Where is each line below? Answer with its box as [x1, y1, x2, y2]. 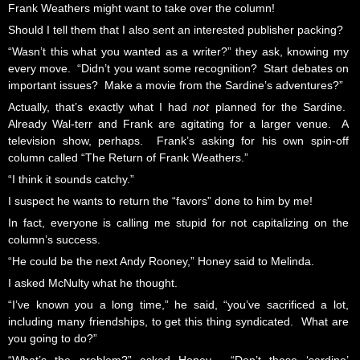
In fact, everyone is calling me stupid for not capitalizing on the [8, 216, 349, 230]
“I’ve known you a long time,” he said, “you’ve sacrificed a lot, [8, 298, 349, 312]
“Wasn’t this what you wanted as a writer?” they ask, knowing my [8, 45, 349, 59]
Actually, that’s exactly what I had [8, 100, 194, 114]
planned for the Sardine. [209, 100, 349, 114]
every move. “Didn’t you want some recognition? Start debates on [8, 62, 349, 76]
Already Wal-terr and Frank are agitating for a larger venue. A [8, 117, 349, 131]
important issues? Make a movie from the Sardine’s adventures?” [8, 79, 343, 92]
